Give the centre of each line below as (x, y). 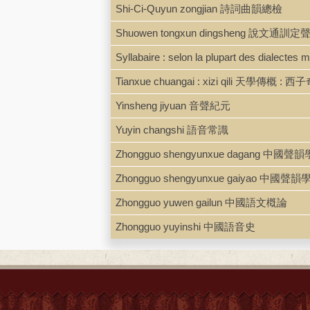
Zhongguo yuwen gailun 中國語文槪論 (201, 202)
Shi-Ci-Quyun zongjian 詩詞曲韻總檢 (199, 8)
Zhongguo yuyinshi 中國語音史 (185, 226)
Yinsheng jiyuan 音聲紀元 (173, 105)
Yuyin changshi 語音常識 (172, 129)
